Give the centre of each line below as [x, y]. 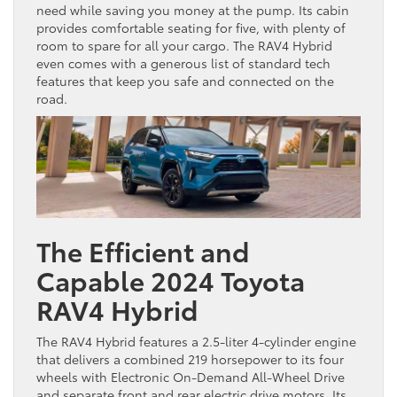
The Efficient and [143, 250]
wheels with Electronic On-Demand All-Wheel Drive [191, 376]
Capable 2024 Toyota [171, 279]
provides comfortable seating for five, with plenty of [191, 28]
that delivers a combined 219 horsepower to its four [190, 358]
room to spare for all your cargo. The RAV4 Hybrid [184, 46]
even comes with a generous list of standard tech [183, 63]
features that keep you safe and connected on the [185, 81]
